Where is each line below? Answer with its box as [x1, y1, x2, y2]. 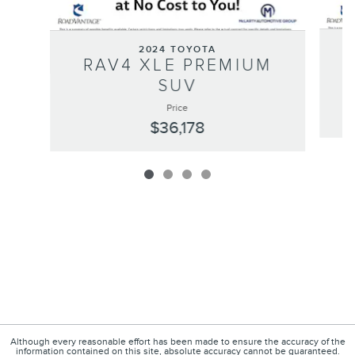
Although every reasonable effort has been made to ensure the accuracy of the [10, 336, 345, 349]
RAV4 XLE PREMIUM [82, 55, 273, 76]
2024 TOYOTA [138, 44, 217, 56]
